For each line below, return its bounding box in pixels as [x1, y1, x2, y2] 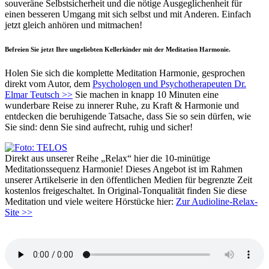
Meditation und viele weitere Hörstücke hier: [5, 196, 176, 207]
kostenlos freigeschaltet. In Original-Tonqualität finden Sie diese [5, 186, 247, 196]
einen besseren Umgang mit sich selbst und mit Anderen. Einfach [5, 9, 251, 20]
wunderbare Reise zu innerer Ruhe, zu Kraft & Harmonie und [5, 100, 239, 111]
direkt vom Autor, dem [5, 79, 92, 89]
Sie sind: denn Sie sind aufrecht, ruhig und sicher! [5, 122, 193, 133]
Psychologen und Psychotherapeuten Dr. [92, 79, 246, 89]
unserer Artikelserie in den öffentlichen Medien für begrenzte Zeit [5, 175, 252, 186]
